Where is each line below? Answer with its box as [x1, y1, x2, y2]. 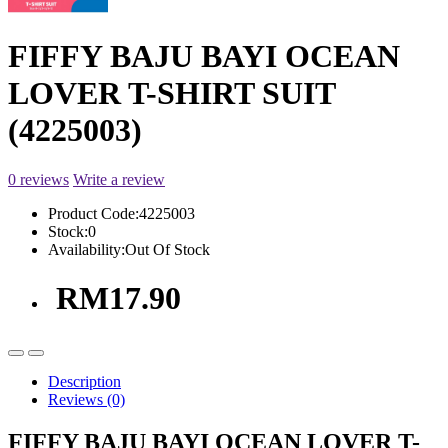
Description [48, 372, 121, 390]
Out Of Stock [125, 240, 210, 258]
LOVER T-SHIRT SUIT [8, 75, 335, 112]
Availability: [48, 240, 125, 258]
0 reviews [8, 170, 69, 188]
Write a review [73, 170, 165, 188]
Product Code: [48, 204, 139, 222]
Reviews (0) [48, 390, 125, 408]
